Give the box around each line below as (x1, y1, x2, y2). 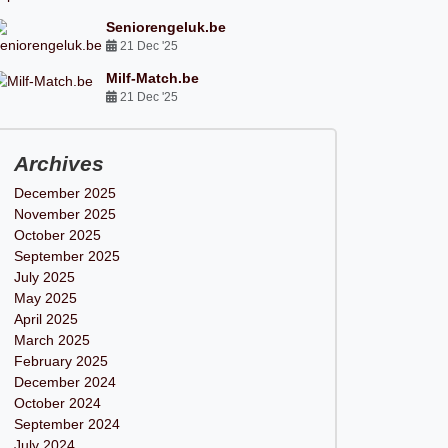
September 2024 (13, 416, 120, 432)
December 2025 (13, 185, 116, 201)
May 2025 (13, 290, 77, 306)
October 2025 (13, 227, 101, 243)
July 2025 (13, 269, 75, 285)
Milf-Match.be (106, 70, 200, 86)
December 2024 (13, 374, 116, 390)
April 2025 (13, 311, 78, 327)
